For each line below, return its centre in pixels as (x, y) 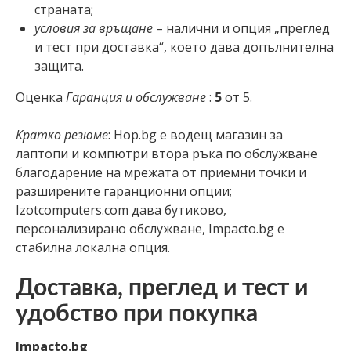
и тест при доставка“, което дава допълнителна (184, 47)
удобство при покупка (137, 314)
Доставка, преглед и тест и (162, 288)
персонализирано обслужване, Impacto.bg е (150, 228)
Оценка (41, 97)
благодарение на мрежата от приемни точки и (161, 172)
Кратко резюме (62, 134)
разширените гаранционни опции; (124, 191)
